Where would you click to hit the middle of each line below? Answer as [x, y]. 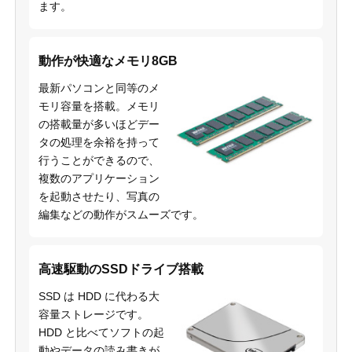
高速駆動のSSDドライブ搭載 [121, 269]
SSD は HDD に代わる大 [99, 296]
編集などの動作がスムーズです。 [121, 214]
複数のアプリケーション [99, 178]
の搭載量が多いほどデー [99, 124]
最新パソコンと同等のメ [99, 88]
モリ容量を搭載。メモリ [99, 106]
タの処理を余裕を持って [99, 142]
